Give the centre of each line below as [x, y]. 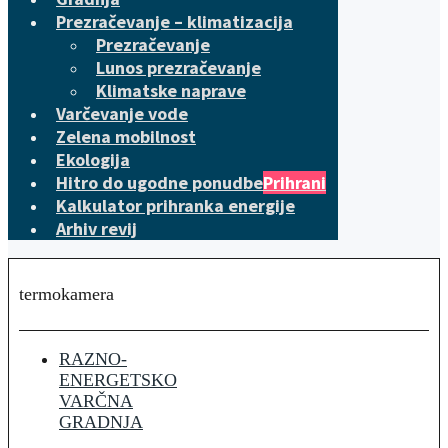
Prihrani [294, 182]
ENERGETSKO [118, 379]
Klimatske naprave [171, 90]
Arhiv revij [96, 228]
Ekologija [93, 159]
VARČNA [96, 400]
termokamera [66, 293]
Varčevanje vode [122, 113]
